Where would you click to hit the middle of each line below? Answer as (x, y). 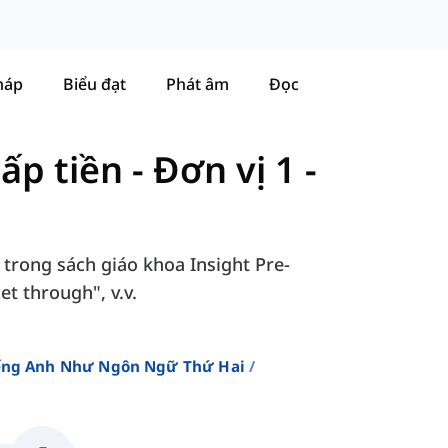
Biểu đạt (94, 83)
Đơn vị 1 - (235, 170)
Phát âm (197, 83)
